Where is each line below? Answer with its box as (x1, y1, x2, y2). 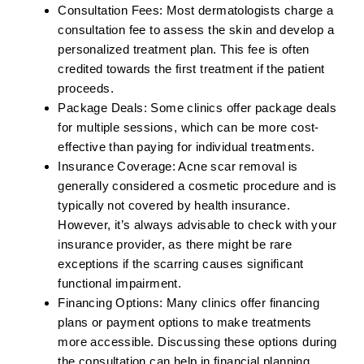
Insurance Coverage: (58, 159, 175, 174)
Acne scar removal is (175, 159, 298, 174)
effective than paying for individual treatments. (58, 140, 315, 154)
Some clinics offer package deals (146, 101, 337, 115)
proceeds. (58, 81, 114, 96)
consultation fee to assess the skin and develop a (58, 23, 334, 37)
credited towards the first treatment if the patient (58, 62, 325, 76)
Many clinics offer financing (162, 296, 320, 310)
